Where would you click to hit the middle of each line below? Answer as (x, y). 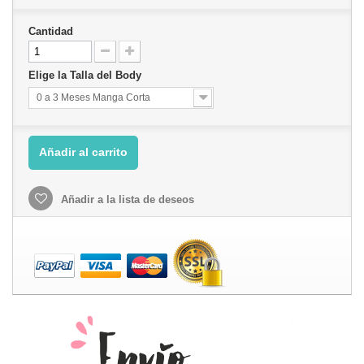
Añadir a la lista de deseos (126, 199)
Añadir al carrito (83, 152)
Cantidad (51, 31)
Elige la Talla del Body (87, 75)
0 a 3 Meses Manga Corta (93, 97)
